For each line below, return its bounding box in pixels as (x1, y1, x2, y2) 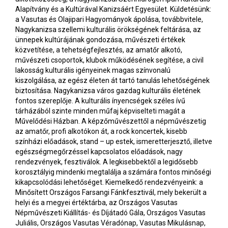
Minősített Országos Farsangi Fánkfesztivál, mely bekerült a (15, 188, 207, 197)
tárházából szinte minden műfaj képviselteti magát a (15, 107, 185, 116)
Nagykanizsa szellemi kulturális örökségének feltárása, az (15, 25, 201, 34)
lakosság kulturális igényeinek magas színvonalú (15, 66, 170, 75)
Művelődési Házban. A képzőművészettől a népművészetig (15, 117, 206, 126)
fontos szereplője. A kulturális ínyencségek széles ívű (15, 97, 185, 105)
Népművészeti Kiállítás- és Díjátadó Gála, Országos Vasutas (15, 209, 206, 217)
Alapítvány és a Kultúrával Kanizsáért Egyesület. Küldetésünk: (15, 5, 211, 14)
